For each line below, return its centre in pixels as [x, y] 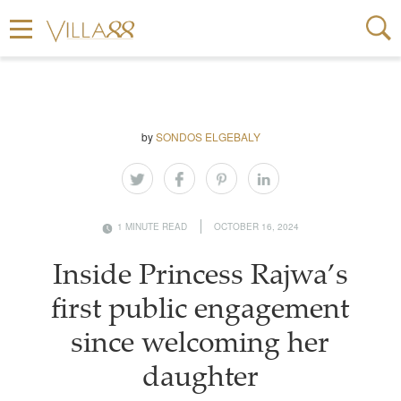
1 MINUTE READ [152, 226]
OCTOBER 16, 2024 [256, 226]
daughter [200, 380]
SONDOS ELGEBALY [208, 137]
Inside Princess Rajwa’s [200, 277]
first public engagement [200, 311]
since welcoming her [200, 346]
